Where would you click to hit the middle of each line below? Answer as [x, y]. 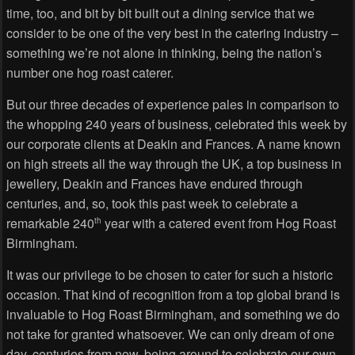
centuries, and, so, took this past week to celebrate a [152, 203]
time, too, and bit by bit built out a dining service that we [160, 13]
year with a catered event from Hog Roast [219, 223]
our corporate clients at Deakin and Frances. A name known [174, 143]
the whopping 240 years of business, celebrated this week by [177, 124]
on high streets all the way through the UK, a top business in [174, 163]
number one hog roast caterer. [90, 72]
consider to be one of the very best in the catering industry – [172, 32]
